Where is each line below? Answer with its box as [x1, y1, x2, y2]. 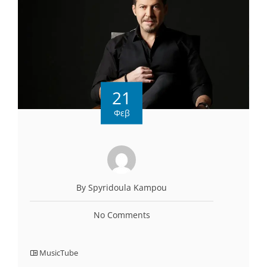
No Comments [93, 209, 150, 221]
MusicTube [39, 247, 78, 259]
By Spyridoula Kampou [76, 182, 167, 194]
